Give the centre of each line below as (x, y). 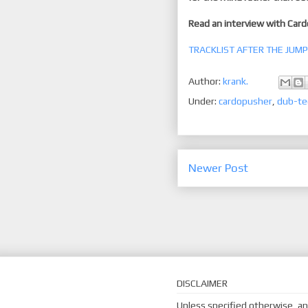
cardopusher (245, 101)
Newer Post (218, 168)
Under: (203, 101)
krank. (235, 81)
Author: (206, 81)
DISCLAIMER (202, 283)
